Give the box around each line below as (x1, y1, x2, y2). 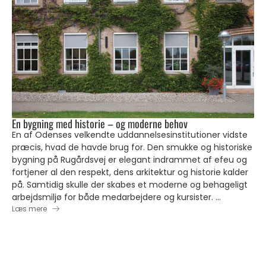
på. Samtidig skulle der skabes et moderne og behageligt (12, 179, 248, 191)
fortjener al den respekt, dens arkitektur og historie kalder (12, 166, 248, 178)
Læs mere (12, 204, 47, 214)
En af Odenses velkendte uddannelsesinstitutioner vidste (12, 129, 248, 141)
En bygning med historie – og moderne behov (12, 116, 188, 131)
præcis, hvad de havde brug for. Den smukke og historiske (12, 141, 252, 153)
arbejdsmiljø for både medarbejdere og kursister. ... (12, 191, 221, 203)
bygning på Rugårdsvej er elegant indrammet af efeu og (12, 154, 247, 166)
